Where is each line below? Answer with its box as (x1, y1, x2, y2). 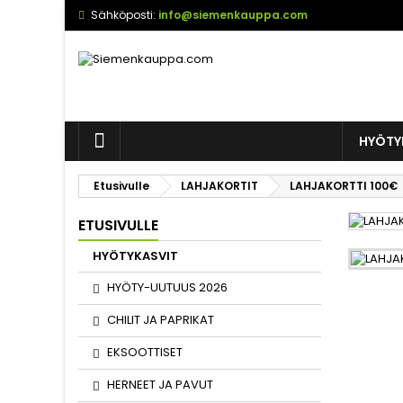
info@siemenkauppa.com (158, 7, 308, 22)
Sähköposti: (91, 7, 156, 22)
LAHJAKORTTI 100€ (290, 178, 398, 193)
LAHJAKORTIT (181, 178, 258, 193)
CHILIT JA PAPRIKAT (107, 311, 214, 328)
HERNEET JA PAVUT (107, 376, 213, 393)
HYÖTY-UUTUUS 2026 (107, 279, 228, 296)
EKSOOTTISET (107, 344, 183, 361)
